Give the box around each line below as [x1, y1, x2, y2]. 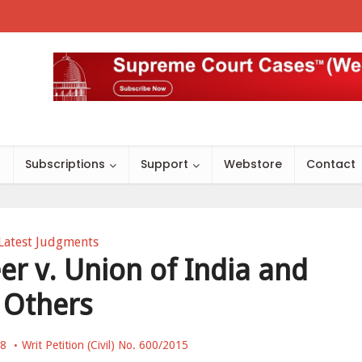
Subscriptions [25, 156, 105, 172]
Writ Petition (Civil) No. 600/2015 [22, 339, 188, 351]
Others [2, 288, 93, 322]
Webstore [224, 156, 282, 172]
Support [141, 156, 188, 172]
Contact [306, 156, 356, 172]
